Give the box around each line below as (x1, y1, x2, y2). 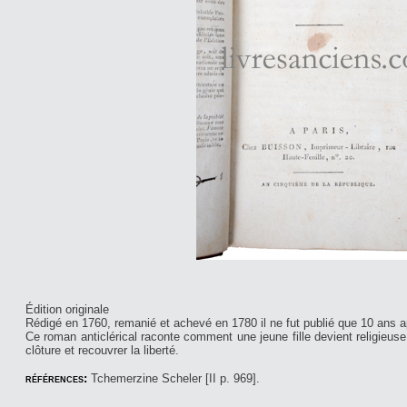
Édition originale (25, 302, 109, 316)
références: (25, 371, 91, 385)
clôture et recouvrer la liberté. (25, 342, 179, 357)
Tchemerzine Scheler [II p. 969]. (91, 371, 260, 385)
